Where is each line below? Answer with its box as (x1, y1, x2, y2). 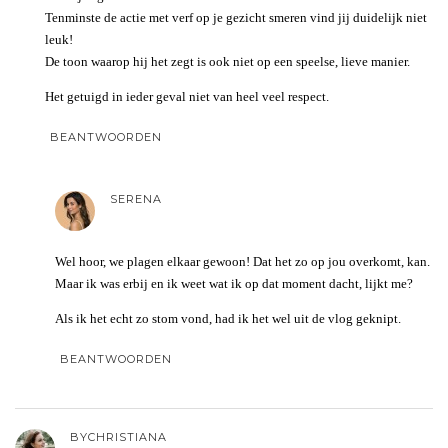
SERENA (110, 191, 162, 206)
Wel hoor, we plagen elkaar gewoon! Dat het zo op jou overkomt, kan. (55, 253, 430, 269)
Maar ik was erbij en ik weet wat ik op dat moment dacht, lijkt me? (55, 275, 413, 291)
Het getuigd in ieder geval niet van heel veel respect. (45, 88, 329, 104)
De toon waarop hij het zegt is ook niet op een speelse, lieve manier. (45, 53, 410, 69)
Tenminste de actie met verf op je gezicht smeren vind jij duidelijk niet (45, 9, 427, 25)
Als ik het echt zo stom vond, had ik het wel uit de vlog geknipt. (55, 310, 401, 326)
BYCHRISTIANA (70, 429, 167, 444)
